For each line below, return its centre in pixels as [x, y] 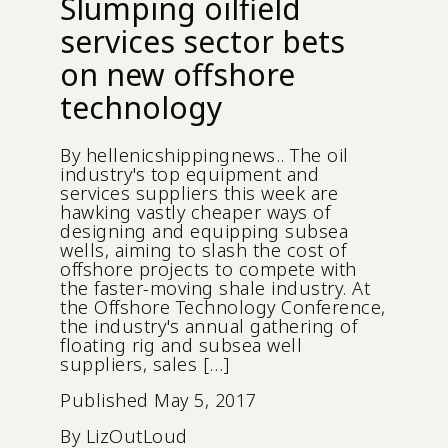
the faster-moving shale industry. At [215, 288]
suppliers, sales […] [144, 364]
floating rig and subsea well [181, 345]
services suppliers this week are [199, 193]
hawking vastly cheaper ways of [195, 212]
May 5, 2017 [205, 400]
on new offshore [177, 75]
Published [107, 400]
